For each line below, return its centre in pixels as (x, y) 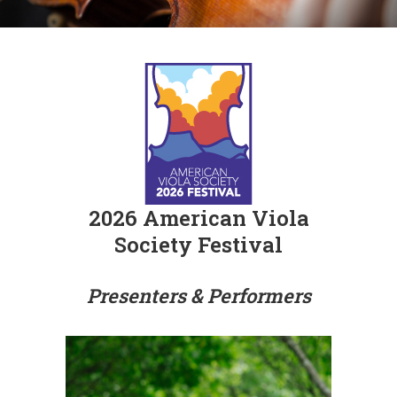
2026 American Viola (198, 218)
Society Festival (198, 245)
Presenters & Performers (198, 296)
